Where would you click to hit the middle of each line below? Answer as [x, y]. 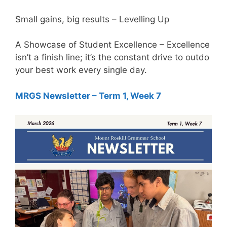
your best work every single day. [81, 70]
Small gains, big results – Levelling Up [92, 19]
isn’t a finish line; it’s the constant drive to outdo [112, 57]
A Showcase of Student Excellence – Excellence [112, 45]
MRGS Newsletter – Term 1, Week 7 [88, 96]
